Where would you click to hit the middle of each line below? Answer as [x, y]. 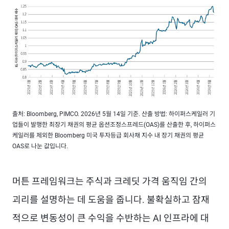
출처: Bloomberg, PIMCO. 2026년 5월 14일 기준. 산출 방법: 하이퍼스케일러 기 [114, 114]
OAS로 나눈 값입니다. [40, 146]
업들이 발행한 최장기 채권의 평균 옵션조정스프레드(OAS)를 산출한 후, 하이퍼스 [114, 125]
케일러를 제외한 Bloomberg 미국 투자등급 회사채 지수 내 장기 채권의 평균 [108, 135]
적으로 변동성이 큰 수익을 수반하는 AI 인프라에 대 [111, 218]
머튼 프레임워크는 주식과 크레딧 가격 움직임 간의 [110, 181]
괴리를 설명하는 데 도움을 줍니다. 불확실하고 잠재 [111, 200]
